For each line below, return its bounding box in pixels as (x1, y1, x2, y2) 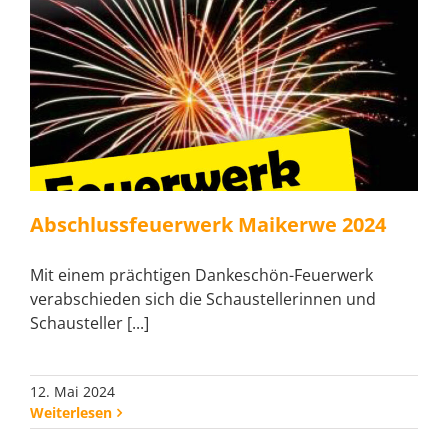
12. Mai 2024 (30, 382, 115, 402)
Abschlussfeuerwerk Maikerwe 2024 (30, 211, 386, 239)
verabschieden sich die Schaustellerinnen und (30, 288, 376, 311)
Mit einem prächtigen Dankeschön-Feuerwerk (30, 264, 373, 287)
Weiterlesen (30, 403, 112, 423)
